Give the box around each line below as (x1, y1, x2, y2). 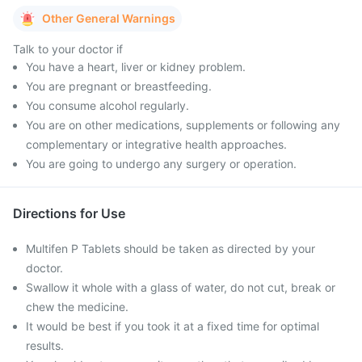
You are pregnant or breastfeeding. (26, 79, 212, 93)
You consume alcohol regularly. (26, 99, 189, 112)
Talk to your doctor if (13, 42, 123, 56)
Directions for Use (13, 205, 125, 221)
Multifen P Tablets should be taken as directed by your (26, 242, 315, 255)
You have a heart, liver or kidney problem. (26, 60, 246, 74)
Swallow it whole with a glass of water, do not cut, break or (26, 280, 335, 294)
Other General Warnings (42, 11, 175, 25)
